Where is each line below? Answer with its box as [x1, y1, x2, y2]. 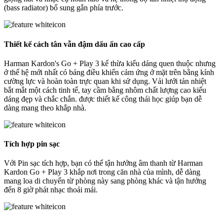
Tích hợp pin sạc [4, 140, 60, 148]
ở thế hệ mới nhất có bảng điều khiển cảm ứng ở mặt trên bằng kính [4, 68, 214, 76]
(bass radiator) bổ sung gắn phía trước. [4, 3, 123, 12]
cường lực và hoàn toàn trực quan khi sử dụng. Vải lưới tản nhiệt [4, 76, 206, 85]
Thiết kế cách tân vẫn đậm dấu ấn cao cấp [4, 39, 145, 48]
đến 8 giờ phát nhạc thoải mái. [4, 185, 98, 194]
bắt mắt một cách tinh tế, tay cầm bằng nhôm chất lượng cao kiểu [4, 85, 206, 94]
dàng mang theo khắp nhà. [4, 103, 86, 112]
